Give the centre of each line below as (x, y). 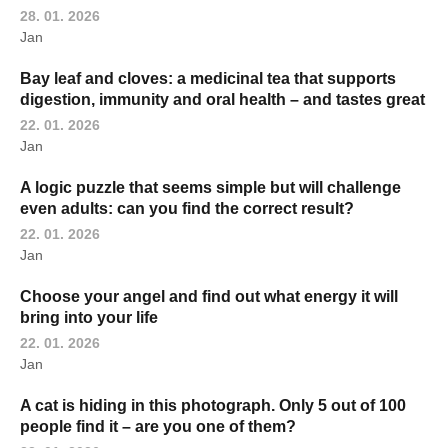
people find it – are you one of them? (158, 427)
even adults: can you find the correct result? (187, 209)
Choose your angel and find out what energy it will (209, 297)
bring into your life (89, 318)
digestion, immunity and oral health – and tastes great (222, 100)
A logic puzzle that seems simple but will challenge (210, 188)
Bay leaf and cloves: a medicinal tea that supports (208, 79)
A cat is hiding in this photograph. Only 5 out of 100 (213, 406)
